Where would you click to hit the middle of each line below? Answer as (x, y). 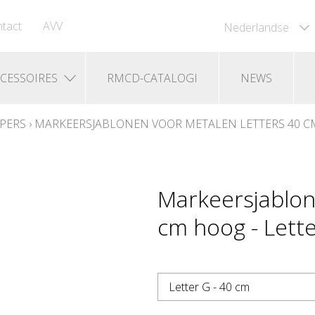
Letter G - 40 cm (209, 287)
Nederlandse (256, 27)
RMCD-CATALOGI (152, 78)
